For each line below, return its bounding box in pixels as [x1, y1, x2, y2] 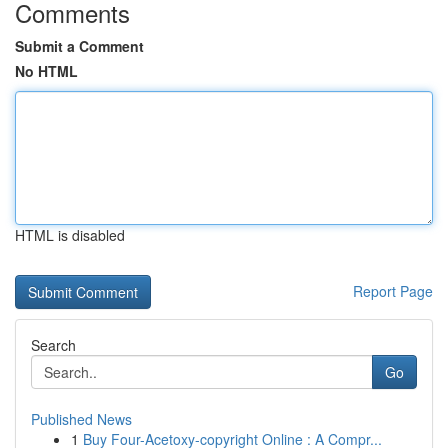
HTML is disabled [15, 225, 125, 245]
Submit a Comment [15, 36, 144, 56]
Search [31, 335, 76, 355]
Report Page [353, 281, 433, 301]
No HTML [15, 61, 78, 81]
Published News [31, 409, 132, 429]
